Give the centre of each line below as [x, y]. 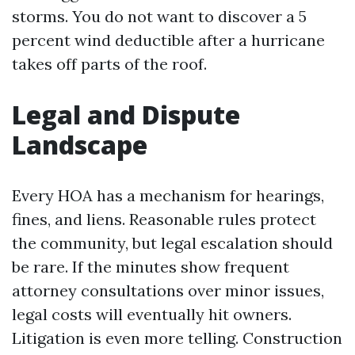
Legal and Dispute [126, 115]
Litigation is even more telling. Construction [177, 338]
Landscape [80, 145]
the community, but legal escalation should [172, 243]
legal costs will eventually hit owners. [152, 314]
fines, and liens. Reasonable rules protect [164, 219]
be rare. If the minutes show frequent [151, 267]
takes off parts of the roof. [109, 64]
